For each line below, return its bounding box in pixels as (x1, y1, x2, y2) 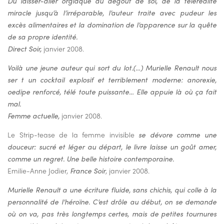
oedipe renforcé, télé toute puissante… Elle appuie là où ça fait (7, 86, 216, 97)
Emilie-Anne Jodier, (7, 165, 70, 176)
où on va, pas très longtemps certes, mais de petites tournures (7, 208, 216, 219)
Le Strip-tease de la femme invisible (7, 129, 134, 140)
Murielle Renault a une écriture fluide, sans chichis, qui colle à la (7, 184, 216, 195)
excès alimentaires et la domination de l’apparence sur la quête (7, 19, 216, 30)
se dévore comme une (134, 129, 217, 140)
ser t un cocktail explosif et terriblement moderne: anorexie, (7, 74, 216, 85)
